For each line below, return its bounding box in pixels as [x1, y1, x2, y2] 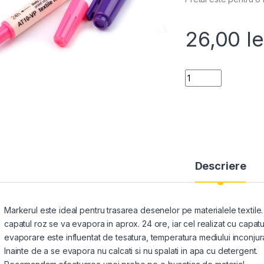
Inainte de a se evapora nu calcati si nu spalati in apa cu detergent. [4, 246, 258, 256]
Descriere [194, 160, 246, 173]
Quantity [184, 69, 220, 80]
